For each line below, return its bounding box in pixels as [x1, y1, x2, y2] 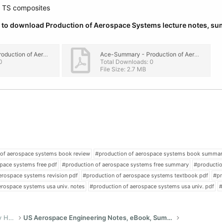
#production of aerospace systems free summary [62, 161, 189, 168]
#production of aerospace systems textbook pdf [83, 172, 208, 179]
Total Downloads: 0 [100, 58, 154, 65]
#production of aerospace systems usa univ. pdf [90, 183, 214, 190]
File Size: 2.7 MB [100, 65, 146, 73]
